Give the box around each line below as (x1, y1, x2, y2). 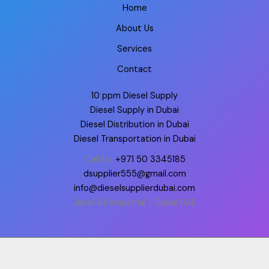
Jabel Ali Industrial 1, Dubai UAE (73, 197, 196, 208)
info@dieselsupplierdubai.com (74, 183, 195, 194)
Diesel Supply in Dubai (90, 104, 179, 116)
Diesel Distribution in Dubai (80, 119, 189, 130)
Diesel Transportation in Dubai (73, 133, 196, 145)
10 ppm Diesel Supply (91, 90, 178, 101)
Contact (117, 64, 152, 75)
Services (117, 43, 152, 55)
